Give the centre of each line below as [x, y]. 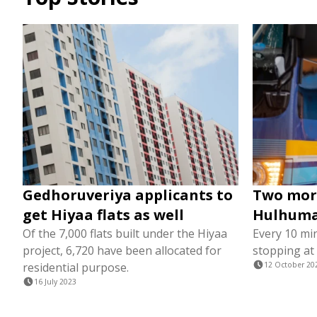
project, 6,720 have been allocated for [122, 251]
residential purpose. [76, 268]
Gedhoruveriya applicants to [128, 195]
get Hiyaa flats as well [103, 215]
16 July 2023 [55, 282]
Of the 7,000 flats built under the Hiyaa [125, 234]
